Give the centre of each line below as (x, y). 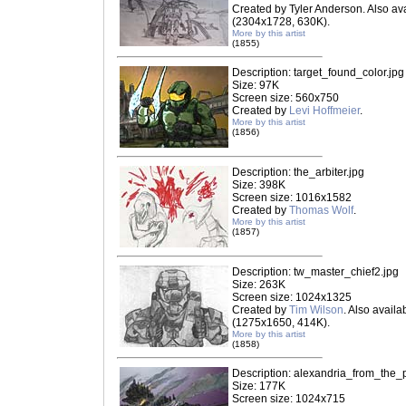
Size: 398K (259, 185)
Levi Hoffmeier (324, 111)
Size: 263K (259, 285)
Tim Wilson (316, 310)
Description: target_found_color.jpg (318, 72)
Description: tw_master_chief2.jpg (315, 272)
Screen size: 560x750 (285, 98)
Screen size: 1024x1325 (292, 297)
